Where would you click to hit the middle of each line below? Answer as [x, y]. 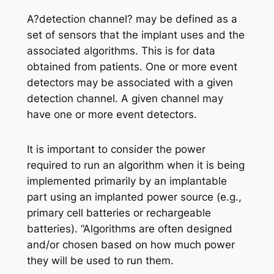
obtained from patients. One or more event [132, 66]
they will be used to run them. [100, 261]
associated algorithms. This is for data [121, 50]
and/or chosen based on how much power [131, 245]
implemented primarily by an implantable [127, 181]
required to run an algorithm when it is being [135, 165]
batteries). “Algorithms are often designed [129, 229]
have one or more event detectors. [112, 114]
